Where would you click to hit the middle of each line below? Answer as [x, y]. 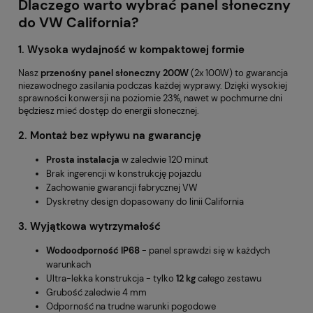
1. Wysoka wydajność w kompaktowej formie [131, 50]
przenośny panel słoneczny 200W [115, 73]
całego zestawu [228, 279]
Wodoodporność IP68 [93, 251]
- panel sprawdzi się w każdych [205, 251]
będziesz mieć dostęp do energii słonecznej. [109, 111]
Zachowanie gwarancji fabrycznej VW [122, 187]
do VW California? [79, 22]
